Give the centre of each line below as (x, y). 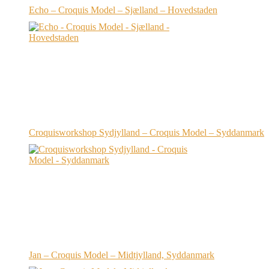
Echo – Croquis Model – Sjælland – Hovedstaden (123, 10)
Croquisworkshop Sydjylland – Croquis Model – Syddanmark (147, 133)
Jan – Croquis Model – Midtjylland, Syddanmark (122, 255)
